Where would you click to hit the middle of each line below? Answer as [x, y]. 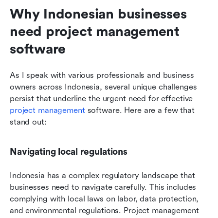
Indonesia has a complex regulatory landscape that [102, 175]
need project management [95, 31]
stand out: [28, 122]
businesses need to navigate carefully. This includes [103, 187]
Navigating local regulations [69, 152]
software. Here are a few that [140, 110]
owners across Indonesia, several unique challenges [103, 87]
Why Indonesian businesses [98, 14]
